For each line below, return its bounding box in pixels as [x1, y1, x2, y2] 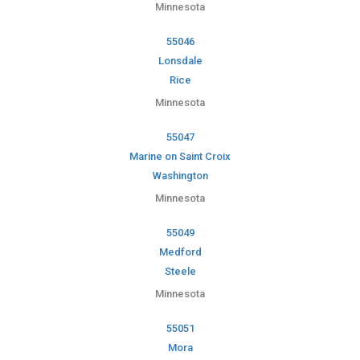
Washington [152, 170, 208, 182]
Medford [158, 246, 202, 259]
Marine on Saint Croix [129, 150, 231, 163]
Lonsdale [157, 55, 202, 67]
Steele [164, 265, 196, 278]
